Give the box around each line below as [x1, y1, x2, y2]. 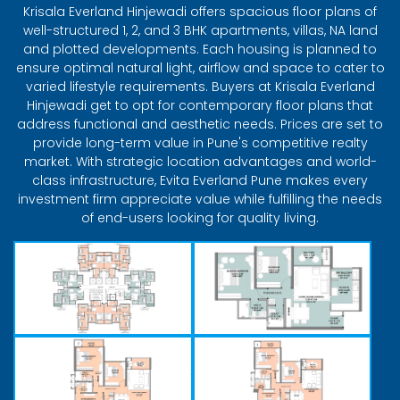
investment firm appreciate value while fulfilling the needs [18, 189, 382, 208]
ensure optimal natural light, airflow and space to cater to [15, 58, 385, 77]
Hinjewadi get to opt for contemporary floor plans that [27, 96, 373, 114]
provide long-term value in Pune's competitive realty [32, 133, 368, 152]
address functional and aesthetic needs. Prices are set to [17, 114, 383, 133]
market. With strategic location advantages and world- [23, 152, 377, 171]
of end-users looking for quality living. [81, 208, 319, 227]
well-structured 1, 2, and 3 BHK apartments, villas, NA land [22, 21, 378, 39]
